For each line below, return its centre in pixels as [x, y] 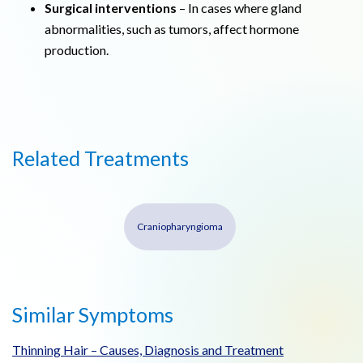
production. [77, 50]
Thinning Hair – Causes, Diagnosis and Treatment [148, 350]
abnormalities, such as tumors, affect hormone [172, 29]
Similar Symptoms [93, 315]
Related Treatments [100, 158]
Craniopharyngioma [179, 227]
